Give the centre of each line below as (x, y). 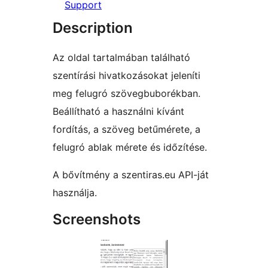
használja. (75, 193)
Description (93, 28)
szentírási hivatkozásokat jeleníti (127, 76)
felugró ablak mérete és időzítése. (130, 147)
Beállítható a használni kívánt (118, 112)
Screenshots (97, 220)
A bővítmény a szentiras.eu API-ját (131, 175)
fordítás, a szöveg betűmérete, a (127, 130)
